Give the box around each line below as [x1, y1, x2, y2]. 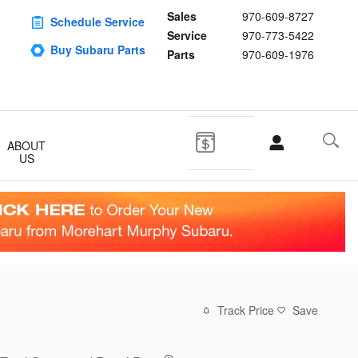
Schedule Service [50, 14, 145, 30]
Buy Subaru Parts [50, 42, 145, 58]
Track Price [217, 302, 274, 319]
